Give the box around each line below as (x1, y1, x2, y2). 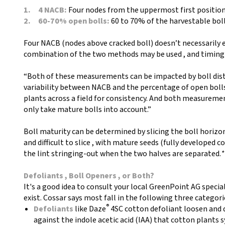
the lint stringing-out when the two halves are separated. (24, 148, 221, 159)
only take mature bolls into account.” (24, 104, 151, 115)
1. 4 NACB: (24, 5, 68, 16)
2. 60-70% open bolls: (24, 16, 111, 27)
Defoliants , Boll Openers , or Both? (24, 170, 154, 181)
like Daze (73, 203, 106, 214)
